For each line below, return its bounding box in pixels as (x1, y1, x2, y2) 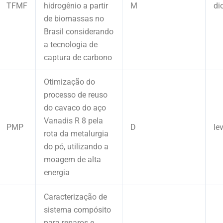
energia (44, 167, 70, 177)
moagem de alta (44, 154, 101, 164)
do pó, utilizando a (44, 141, 109, 151)
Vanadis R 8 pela (44, 115, 103, 125)
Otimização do (44, 77, 95, 87)
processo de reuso (44, 90, 108, 100)
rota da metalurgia (44, 128, 109, 138)
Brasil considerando (44, 26, 113, 36)
